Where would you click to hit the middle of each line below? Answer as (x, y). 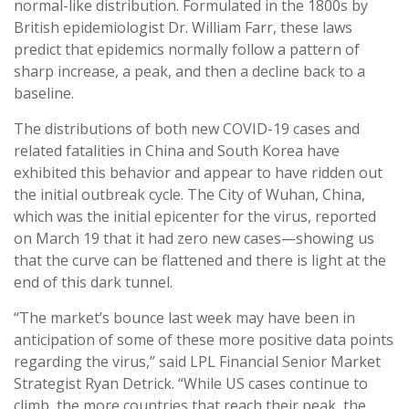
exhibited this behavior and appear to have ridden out (198, 173)
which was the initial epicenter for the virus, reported (195, 217)
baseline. (44, 94)
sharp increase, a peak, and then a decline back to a (189, 72)
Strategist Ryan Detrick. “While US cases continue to (191, 384)
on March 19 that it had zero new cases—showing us (194, 239)
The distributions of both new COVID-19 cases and (187, 129)
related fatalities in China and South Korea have (177, 151)
